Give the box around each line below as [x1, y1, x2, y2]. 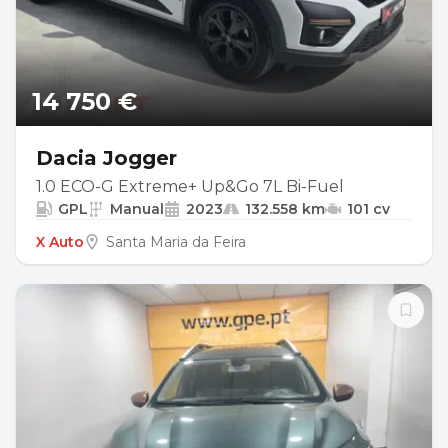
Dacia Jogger [36, 146, 177, 170]
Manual [110, 200, 164, 218]
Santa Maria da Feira [106, 233, 246, 251]
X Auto [36, 233, 84, 251]
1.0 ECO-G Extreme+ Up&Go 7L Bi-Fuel [36, 177, 344, 196]
